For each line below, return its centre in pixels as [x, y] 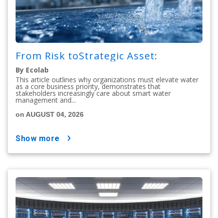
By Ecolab [32, 70]
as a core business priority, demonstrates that [88, 87]
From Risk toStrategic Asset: [88, 56]
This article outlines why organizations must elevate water [107, 80]
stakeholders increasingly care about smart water [93, 93]
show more [40, 139]
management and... [46, 100]
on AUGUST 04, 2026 [50, 115]
